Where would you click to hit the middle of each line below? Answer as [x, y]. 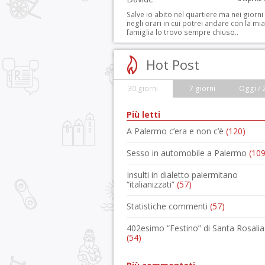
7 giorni [202, 88]
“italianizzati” [152, 184]
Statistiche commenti [168, 206]
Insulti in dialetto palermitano [182, 175]
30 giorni [143, 88]
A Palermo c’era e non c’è [176, 131]
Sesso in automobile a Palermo [188, 153]
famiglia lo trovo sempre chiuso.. [182, 32]
